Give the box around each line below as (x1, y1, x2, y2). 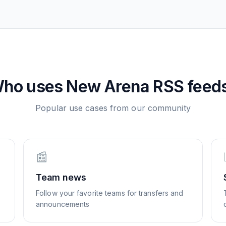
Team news (36, 172, 86, 183)
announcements (36, 200, 90, 208)
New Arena (66, 77, 150, 96)
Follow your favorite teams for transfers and (36, 189, 184, 197)
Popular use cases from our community (35, 103, 191, 113)
